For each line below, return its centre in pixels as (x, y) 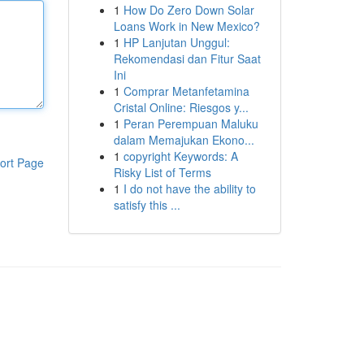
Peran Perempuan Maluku (191, 123)
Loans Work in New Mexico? (186, 26)
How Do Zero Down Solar (188, 10)
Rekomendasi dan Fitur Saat (187, 58)
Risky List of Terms (162, 172)
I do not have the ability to (189, 188)
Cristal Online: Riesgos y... (181, 107)
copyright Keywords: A (180, 156)
